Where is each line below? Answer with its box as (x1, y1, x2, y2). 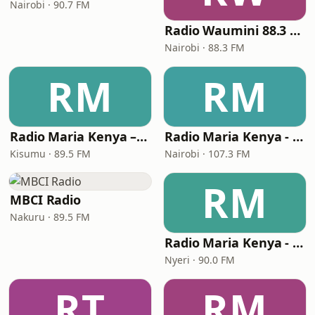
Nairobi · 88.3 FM (165, 41, 245, 54)
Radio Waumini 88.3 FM (290, 22, 301, 39)
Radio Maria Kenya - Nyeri (292, 234, 304, 251)
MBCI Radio (10, 191, 82, 208)
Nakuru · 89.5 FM (10, 210, 90, 224)
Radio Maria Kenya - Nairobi (292, 128, 304, 145)
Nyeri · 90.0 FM (165, 253, 235, 266)
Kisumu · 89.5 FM (10, 147, 91, 160)
